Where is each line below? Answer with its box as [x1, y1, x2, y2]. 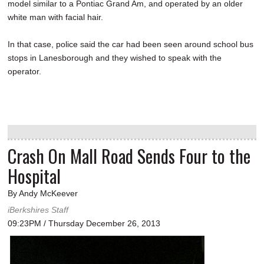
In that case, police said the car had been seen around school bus [8, 39, 253, 49]
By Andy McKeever [8, 189, 78, 199]
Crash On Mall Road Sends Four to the [8, 143, 250, 170]
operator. [8, 67, 41, 77]
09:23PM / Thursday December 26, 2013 [8, 219, 160, 229]
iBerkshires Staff [8, 205, 68, 215]
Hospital [8, 163, 61, 190]
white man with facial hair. [8, 12, 103, 22]
